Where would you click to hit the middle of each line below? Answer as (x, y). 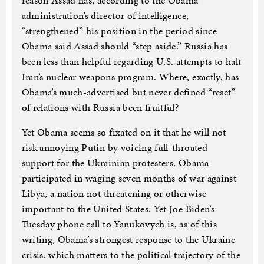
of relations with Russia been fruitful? (100, 108)
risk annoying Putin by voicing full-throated (114, 148)
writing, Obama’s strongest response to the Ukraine (128, 240)
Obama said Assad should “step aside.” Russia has (125, 46)
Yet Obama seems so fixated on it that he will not (124, 132)
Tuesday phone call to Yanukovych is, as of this (119, 224)
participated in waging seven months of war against (129, 178)
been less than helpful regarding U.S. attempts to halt (131, 62)
